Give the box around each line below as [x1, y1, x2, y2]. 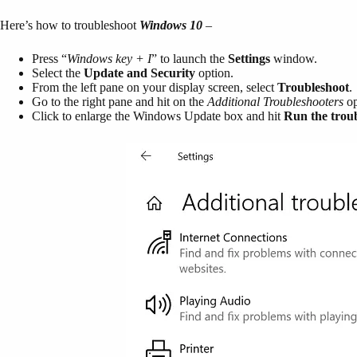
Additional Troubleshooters [207, 95, 343, 109]
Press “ [32, 52, 67, 66]
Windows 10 [139, 18, 202, 33]
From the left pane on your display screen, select [32, 80, 277, 95]
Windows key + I [67, 52, 151, 66]
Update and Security [84, 66, 195, 80]
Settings [228, 52, 270, 66]
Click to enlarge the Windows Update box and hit [32, 109, 284, 124]
